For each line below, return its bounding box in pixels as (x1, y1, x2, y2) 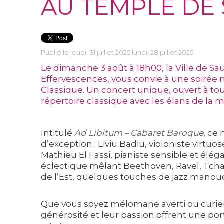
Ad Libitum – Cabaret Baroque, (74, 127, 205, 138)
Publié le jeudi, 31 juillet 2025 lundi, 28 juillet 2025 (41, 48, 193, 56)
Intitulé (41, 127, 74, 138)
